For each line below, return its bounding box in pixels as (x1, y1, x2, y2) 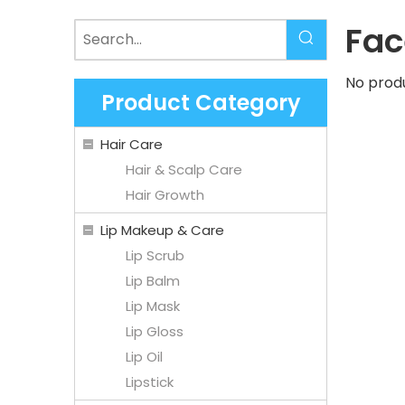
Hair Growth (126, 184, 204, 204)
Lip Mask (126, 296, 180, 316)
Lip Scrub (126, 245, 184, 265)
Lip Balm (126, 270, 180, 290)
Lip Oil (126, 346, 163, 366)
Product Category (100, 87, 301, 118)
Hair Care (100, 134, 163, 154)
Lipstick (126, 372, 174, 391)
